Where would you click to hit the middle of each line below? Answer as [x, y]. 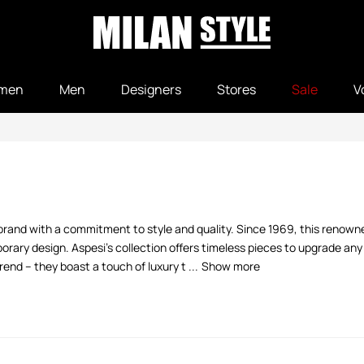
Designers [151, 89]
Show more [231, 266]
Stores [236, 89]
